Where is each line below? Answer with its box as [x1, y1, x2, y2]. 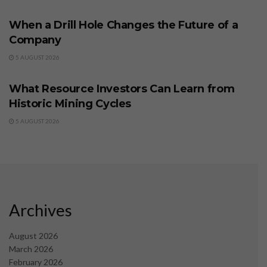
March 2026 [9, 243, 53, 254]
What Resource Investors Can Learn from [9, 82, 235, 96]
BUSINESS [19, 60, 52, 68]
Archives [9, 200, 72, 221]
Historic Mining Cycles [9, 97, 132, 111]
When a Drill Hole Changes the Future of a [9, 18, 238, 32]
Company [9, 33, 61, 47]
